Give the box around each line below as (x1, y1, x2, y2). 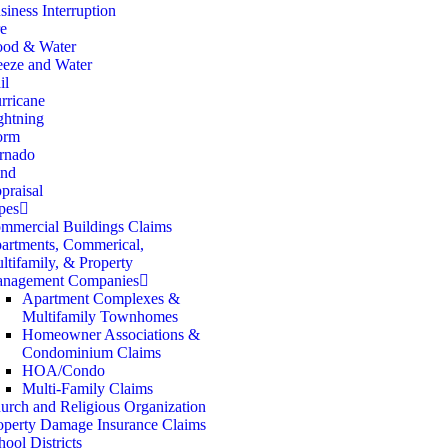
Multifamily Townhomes (22, 308, 178, 325)
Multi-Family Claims (22, 380, 153, 397)
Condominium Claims (22, 344, 161, 361)
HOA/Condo (22, 362, 105, 379)
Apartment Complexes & (22, 290, 180, 307)
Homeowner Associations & (22, 326, 200, 343)
